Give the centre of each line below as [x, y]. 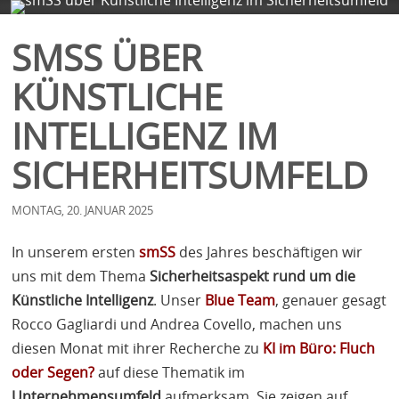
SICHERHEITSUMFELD [190, 175]
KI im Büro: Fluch [319, 348]
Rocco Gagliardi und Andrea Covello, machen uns [177, 324]
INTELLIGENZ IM [145, 135]
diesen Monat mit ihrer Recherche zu [138, 348]
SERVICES [163, 21]
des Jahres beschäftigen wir [269, 252]
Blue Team [240, 300]
